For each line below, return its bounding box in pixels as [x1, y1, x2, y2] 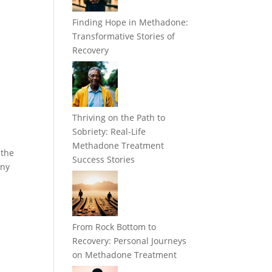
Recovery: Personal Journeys [72, 235, 187, 247]
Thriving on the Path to [72, 112, 166, 124]
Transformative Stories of [72, 30, 175, 42]
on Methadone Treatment [72, 249, 177, 261]
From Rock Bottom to [72, 221, 157, 233]
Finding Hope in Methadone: [72, 16, 189, 29]
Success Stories [72, 154, 135, 166]
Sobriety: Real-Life [72, 126, 146, 138]
